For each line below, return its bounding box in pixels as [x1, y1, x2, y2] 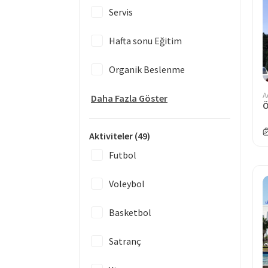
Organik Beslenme [109, 63, 185, 75]
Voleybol [109, 178, 145, 190]
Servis [109, 6, 133, 18]
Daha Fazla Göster [91, 92, 167, 104]
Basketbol [109, 206, 151, 218]
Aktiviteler [89, 130, 135, 142]
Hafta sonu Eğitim [109, 35, 182, 47]
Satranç [109, 235, 141, 247]
